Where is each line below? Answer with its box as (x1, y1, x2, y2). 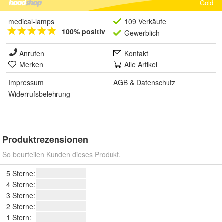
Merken (19, 59, 43, 70)
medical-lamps (8, 16, 54, 27)
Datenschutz (136, 77, 175, 88)
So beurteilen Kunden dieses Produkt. (2, 149, 121, 160)
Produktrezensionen (2, 133, 88, 146)
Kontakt (124, 48, 148, 58)
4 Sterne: (6, 179, 35, 190)
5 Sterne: (6, 168, 35, 179)
